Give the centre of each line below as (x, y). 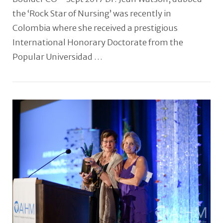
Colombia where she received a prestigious (95, 28)
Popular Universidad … (57, 57)
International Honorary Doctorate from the (98, 43)
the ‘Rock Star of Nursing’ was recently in (92, 14)
